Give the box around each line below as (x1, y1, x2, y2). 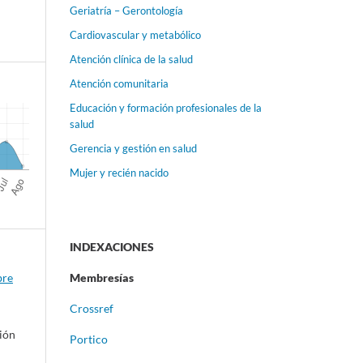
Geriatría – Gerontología (70, 4, 183, 18)
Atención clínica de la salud (70, 53, 193, 66)
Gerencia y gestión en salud (70, 142, 197, 156)
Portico (70, 332, 108, 347)
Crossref (70, 301, 113, 316)
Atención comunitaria (70, 77, 169, 91)
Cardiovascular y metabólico (70, 28, 201, 42)
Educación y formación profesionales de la (70, 101, 262, 115)
